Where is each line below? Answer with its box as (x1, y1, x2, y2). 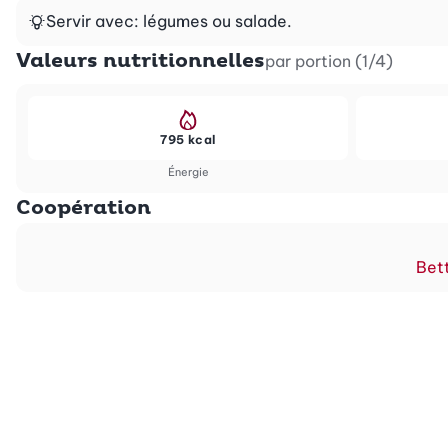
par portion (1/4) (265, 50, 393, 71)
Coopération (16, 195, 151, 220)
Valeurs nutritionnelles (16, 48, 265, 73)
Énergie (167, 164, 209, 179)
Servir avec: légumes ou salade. (46, 10, 292, 31)
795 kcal (160, 131, 216, 147)
